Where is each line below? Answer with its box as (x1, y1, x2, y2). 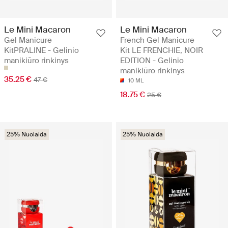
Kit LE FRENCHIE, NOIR (120, 45, 203, 55)
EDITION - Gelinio (120, 55, 184, 66)
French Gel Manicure (120, 35, 194, 45)
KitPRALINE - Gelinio (4, 45, 79, 55)
